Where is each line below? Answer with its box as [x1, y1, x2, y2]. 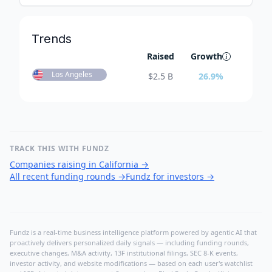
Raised [147, 50, 174, 63]
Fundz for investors [126, 171, 204, 183]
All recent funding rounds [10, 171, 115, 183]
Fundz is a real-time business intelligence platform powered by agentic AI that [10, 228, 257, 237]
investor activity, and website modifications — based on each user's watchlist [10, 259, 253, 268]
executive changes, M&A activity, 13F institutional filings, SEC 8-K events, [10, 248, 238, 258]
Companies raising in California [10, 158, 138, 171]
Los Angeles [52, 69, 92, 80]
